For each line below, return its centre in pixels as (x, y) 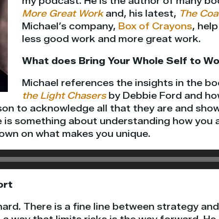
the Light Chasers (64, 96)
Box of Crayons (155, 26)
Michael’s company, (70, 26)
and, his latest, (141, 13)
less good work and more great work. (111, 39)
